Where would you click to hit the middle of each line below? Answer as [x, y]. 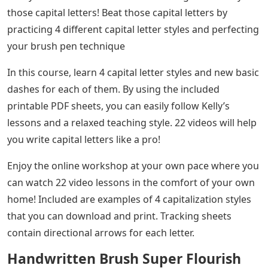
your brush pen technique [66, 46]
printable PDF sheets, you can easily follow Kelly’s [118, 106]
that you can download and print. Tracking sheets [119, 216]
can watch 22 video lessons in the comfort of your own [131, 183]
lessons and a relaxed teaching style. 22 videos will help [132, 123]
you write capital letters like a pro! [84, 140]
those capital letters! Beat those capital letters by [117, 13]
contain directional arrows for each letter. [101, 233]
